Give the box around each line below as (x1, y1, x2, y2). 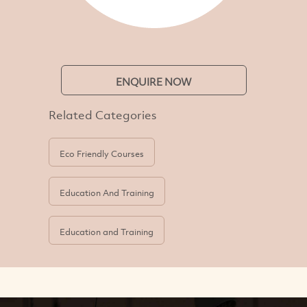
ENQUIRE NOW (115, 75, 192, 89)
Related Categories (49, 107, 157, 123)
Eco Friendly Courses (60, 147, 145, 160)
